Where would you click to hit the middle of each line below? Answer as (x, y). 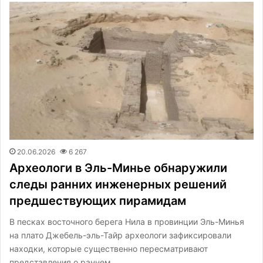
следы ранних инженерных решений (118, 184)
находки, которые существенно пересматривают (109, 248)
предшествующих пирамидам (98, 200)
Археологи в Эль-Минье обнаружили (118, 168)
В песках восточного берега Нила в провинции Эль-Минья (127, 221)
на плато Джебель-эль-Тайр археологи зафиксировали (120, 235)
